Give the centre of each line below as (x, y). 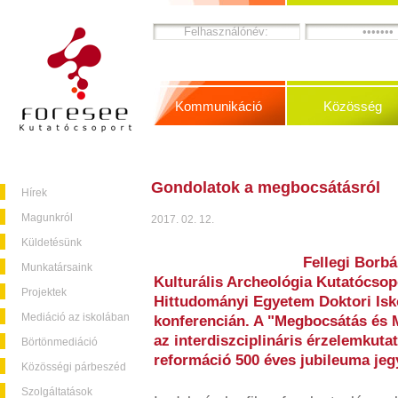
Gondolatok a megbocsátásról (266, 187)
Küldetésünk (52, 243)
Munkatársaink (57, 267)
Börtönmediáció (60, 342)
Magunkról (47, 218)
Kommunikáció (219, 106)
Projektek (44, 292)
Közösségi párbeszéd (74, 367)
